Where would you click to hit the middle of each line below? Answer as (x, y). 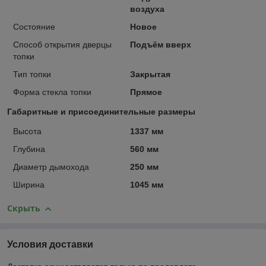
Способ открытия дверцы (62, 45)
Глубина (29, 149)
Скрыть (24, 208)
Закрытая (150, 75)
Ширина (29, 185)
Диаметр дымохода (51, 167)
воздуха (147, 9)
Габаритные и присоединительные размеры (101, 112)
